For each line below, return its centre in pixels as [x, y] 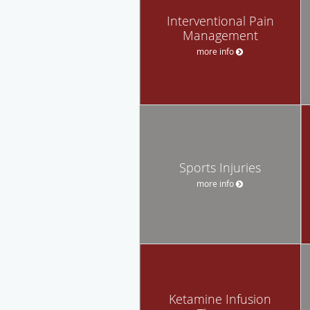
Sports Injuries [220, 167]
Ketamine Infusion [220, 299]
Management [220, 35]
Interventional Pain [220, 20]
